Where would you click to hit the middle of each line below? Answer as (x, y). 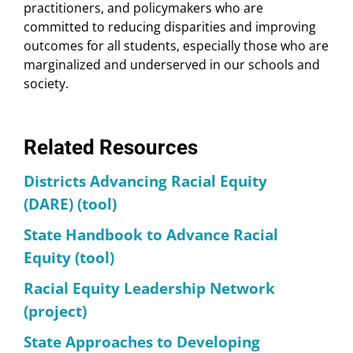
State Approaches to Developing (142, 341)
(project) (55, 310)
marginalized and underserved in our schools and (172, 65)
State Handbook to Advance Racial (151, 234)
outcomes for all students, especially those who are (176, 46)
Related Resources (111, 148)
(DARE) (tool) (70, 203)
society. (46, 84)
